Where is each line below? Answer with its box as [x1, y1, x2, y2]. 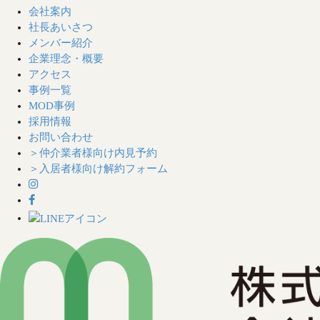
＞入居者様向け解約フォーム [29, 162, 168, 174]
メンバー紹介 [29, 36, 93, 49]
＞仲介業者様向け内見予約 [29, 146, 157, 159]
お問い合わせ [29, 131, 93, 143]
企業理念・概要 [29, 52, 104, 64]
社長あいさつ [29, 21, 93, 33]
